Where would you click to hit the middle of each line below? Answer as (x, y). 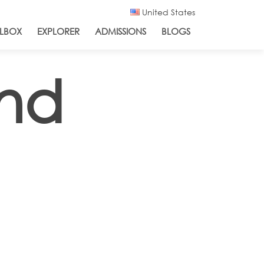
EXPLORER (58, 31)
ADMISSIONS (121, 31)
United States (167, 12)
